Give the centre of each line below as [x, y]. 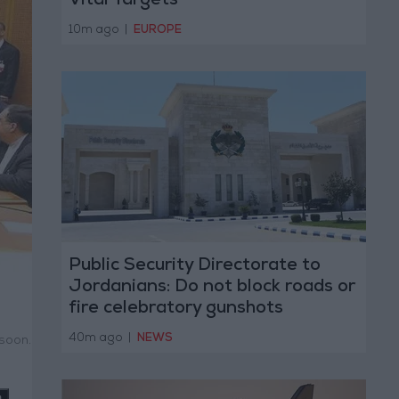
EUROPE [158, 30]
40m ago [97, 338]
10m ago [95, 30]
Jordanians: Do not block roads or [212, 288]
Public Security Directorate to [194, 267]
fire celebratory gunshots [175, 309]
